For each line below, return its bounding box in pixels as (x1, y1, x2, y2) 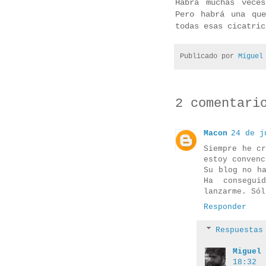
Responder (204, 202, 246, 211)
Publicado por (180, 52, 238, 61)
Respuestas (215, 226, 263, 235)
